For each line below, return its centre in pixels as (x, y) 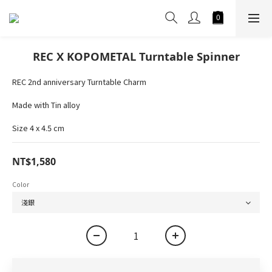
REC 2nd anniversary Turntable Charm (79, 82)
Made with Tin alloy (46, 105)
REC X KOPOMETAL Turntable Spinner (136, 56)
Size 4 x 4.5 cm (38, 128)
